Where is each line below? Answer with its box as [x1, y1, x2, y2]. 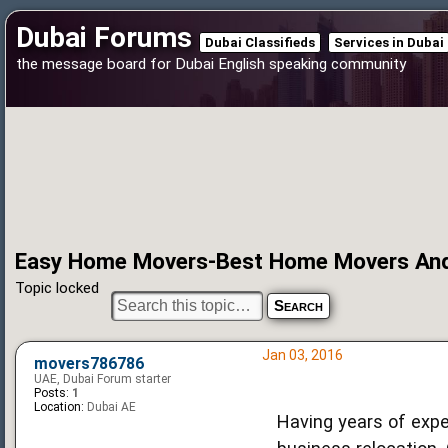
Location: [34, 399, 84, 414]
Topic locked [15, 278, 99, 297]
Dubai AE [84, 399, 136, 414]
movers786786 [34, 354, 144, 373]
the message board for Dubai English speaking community [16, 55, 406, 73]
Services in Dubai [334, 35, 444, 50]
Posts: [34, 385, 69, 400]
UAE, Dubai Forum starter [34, 371, 171, 386]
